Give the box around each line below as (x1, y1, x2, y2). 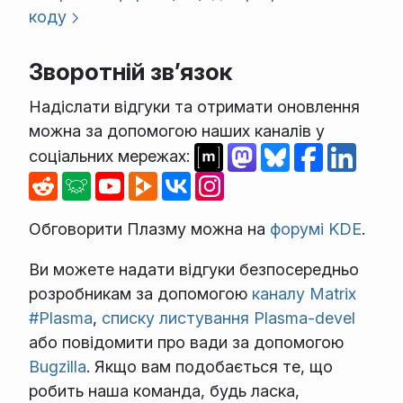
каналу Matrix (251, 284, 356, 304)
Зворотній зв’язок (28, 57, 232, 85)
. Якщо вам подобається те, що (85, 357, 333, 377)
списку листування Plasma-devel (101, 309, 355, 328)
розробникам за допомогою (28, 284, 252, 304)
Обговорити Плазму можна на (28, 219, 270, 239)
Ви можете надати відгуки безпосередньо (28, 260, 359, 280)
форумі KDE (269, 219, 362, 239)
